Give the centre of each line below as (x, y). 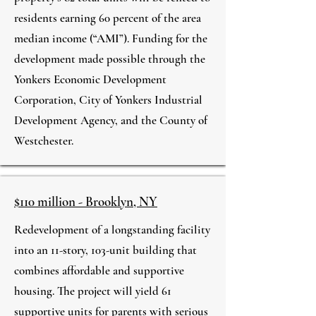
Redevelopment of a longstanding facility (112, 230)
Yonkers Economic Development (90, 79)
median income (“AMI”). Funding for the (111, 38)
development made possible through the (110, 59)
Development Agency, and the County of (111, 120)
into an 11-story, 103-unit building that (105, 250)
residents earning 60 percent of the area (108, 18)
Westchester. (44, 141)
